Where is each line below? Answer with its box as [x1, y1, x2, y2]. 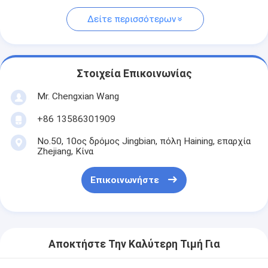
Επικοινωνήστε [90, 175, 159, 186]
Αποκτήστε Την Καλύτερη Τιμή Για [48, 238, 220, 251]
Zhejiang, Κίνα [36, 145, 93, 157]
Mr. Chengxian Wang [36, 90, 119, 102]
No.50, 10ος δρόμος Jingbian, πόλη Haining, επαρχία [36, 135, 251, 147]
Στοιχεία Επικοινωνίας [76, 68, 192, 80]
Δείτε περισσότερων [87, 14, 176, 25]
